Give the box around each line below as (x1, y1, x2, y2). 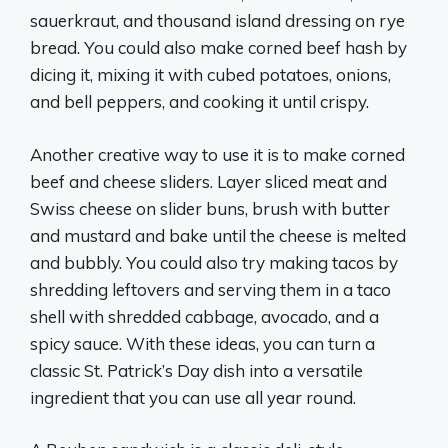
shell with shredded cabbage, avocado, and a (30, 305, 379, 327)
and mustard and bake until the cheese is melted (30, 224, 406, 246)
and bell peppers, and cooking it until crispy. (30, 91, 369, 112)
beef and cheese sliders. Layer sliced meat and (30, 170, 387, 192)
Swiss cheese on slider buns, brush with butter (30, 197, 390, 219)
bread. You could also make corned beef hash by (30, 37, 407, 58)
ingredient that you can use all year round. (30, 386, 356, 408)
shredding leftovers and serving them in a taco (30, 278, 391, 300)
